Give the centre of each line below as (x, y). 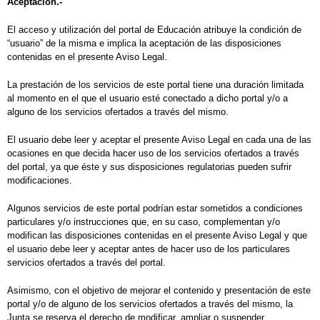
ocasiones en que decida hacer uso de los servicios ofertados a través (153, 154)
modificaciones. (40, 181)
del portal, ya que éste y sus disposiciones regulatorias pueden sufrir (149, 167)
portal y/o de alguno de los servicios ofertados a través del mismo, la (150, 304)
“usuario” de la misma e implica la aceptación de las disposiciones (144, 44)
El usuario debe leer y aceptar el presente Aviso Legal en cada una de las (159, 140)
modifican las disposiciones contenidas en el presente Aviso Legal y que (157, 236)
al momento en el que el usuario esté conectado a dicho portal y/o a (147, 99)
